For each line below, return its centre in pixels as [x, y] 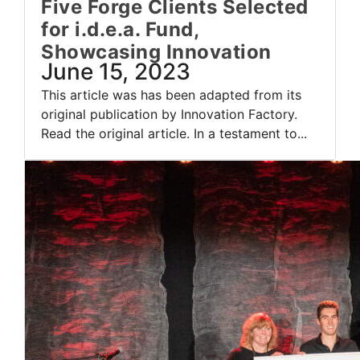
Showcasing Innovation [156, 52]
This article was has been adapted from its [171, 95]
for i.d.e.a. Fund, [120, 30]
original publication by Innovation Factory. [169, 115]
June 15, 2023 [116, 72]
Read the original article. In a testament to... [174, 134]
